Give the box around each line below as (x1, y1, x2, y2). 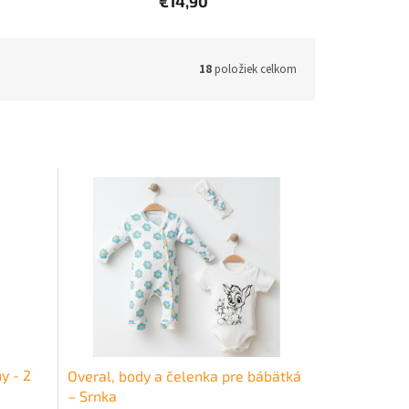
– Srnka (67, 386, 117, 404)
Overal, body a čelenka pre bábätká (67, 366, 301, 384)
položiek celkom (212, 60, 297, 78)
